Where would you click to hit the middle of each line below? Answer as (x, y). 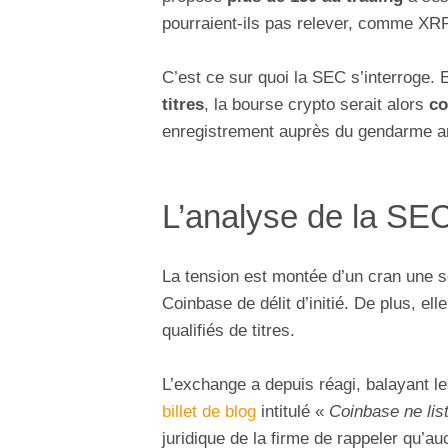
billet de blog (209, 412)
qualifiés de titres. (228, 331)
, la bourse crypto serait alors (316, 105)
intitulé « (292, 412)
